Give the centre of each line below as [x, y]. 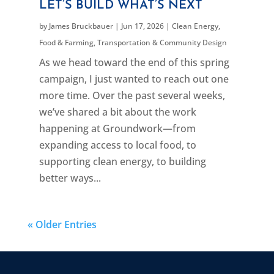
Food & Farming [66, 42]
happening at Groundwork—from [117, 128]
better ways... [70, 178]
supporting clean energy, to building [122, 161]
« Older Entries [62, 224]
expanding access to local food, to [117, 145]
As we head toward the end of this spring [134, 62]
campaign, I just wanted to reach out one [134, 79]
